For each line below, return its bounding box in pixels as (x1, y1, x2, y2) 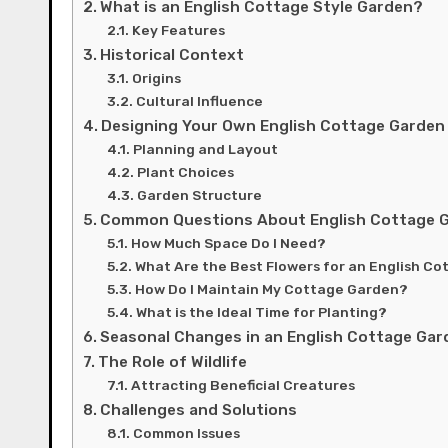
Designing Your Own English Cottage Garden (101, 116, 446, 135)
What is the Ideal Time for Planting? (135, 303, 387, 320)
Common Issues (132, 424, 240, 441)
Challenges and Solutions (100, 400, 298, 419)
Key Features (131, 21, 225, 38)
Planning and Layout (132, 140, 278, 157)
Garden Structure (136, 186, 262, 203)
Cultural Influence (135, 92, 263, 109)
